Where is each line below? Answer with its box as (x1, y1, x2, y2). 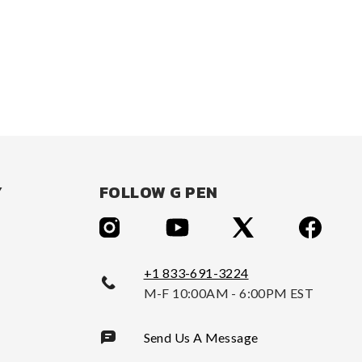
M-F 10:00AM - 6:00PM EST (143, 284, 314, 301)
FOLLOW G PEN (99, 179, 218, 204)
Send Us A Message (143, 329, 259, 345)
